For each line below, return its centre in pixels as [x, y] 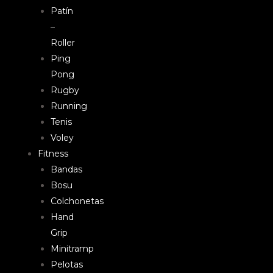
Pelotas [67, 264]
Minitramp [72, 249]
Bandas [66, 169]
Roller [63, 43]
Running [69, 106]
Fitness [53, 154]
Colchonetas [77, 201]
